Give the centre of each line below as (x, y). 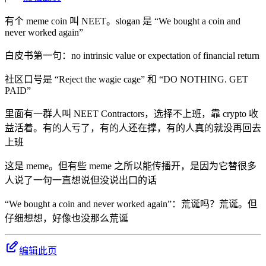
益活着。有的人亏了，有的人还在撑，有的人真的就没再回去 (133, 128)
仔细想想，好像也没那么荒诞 (66, 218)
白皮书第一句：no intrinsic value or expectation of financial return (132, 55)
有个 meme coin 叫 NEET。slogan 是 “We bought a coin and (123, 21)
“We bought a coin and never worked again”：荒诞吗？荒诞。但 (131, 204)
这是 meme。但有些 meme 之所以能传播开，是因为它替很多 (131, 166)
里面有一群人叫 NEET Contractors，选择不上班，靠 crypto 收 (132, 113)
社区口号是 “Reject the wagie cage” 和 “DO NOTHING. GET (126, 79)
